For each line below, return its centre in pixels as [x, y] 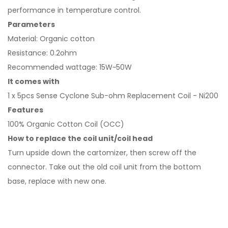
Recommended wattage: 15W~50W [70, 67]
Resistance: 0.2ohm [42, 53]
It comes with [34, 81]
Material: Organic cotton [51, 39]
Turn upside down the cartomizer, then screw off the [102, 153]
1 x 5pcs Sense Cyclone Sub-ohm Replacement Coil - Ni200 [113, 96]
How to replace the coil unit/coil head [80, 138]
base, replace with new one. [57, 181]
